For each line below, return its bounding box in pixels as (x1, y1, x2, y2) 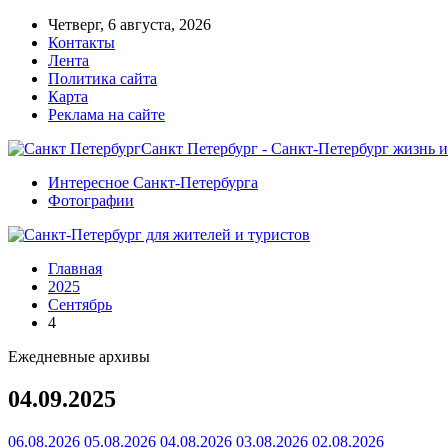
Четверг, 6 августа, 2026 (48, 16, 211, 33)
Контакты (48, 34, 115, 51)
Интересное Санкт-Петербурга (48, 174, 258, 191)
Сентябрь (48, 296, 112, 313)
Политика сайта (48, 70, 157, 87)
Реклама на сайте (48, 106, 165, 123)
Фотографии (48, 192, 134, 209)
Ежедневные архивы (8, 348, 150, 365)
